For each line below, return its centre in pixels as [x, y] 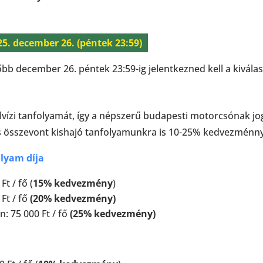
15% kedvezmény [73, 183]
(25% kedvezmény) [113, 213]
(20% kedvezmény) [73, 198]
